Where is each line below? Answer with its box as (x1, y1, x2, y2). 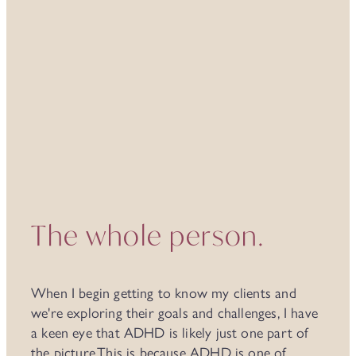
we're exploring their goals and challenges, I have (31, 304, 318, 322)
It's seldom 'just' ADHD (33, 29, 283, 61)
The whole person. (31, 217, 265, 253)
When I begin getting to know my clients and (31, 284, 296, 302)
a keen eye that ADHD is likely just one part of (31, 323, 309, 342)
